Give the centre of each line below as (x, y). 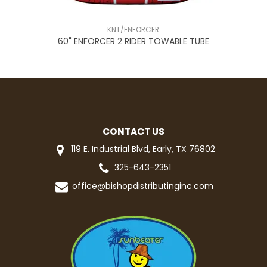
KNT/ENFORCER (133, 30)
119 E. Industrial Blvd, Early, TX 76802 (142, 149)
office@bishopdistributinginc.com (143, 186)
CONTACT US (133, 132)
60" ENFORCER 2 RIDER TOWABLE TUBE (133, 41)
